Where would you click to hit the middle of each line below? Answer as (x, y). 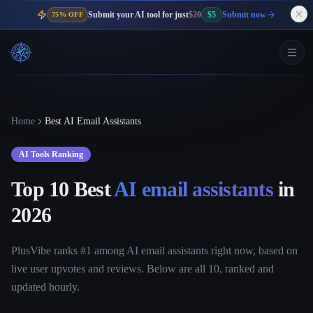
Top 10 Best (63, 189)
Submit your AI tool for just (138, 15)
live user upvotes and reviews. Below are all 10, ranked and (143, 269)
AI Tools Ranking (51, 154)
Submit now (244, 15)
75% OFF (67, 14)
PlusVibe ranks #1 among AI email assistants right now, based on (154, 250)
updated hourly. (45, 287)
